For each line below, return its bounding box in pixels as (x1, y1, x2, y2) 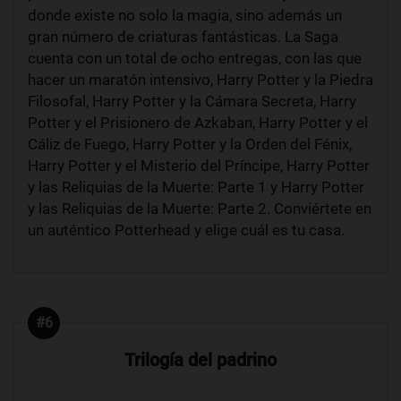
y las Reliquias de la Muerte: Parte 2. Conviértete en (28, 199, 371, 218)
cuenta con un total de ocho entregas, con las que (28, 48, 362, 67)
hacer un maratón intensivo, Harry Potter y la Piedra (28, 70, 373, 89)
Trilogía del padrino (124, 348, 277, 371)
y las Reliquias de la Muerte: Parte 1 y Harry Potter (28, 177, 364, 196)
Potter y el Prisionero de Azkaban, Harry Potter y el (28, 113, 368, 132)
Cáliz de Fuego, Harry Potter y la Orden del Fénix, (28, 134, 352, 153)
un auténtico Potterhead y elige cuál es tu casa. (28, 220, 345, 239)
